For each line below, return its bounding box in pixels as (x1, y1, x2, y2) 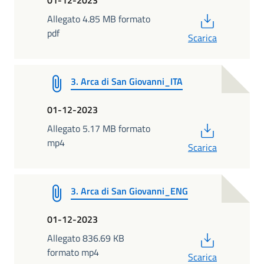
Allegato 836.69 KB (47, 230, 124, 245)
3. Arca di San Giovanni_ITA (71, 74, 183, 88)
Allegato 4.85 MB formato (47, 11, 150, 26)
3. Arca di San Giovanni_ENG (71, 183, 188, 198)
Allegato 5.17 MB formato (47, 121, 150, 136)
